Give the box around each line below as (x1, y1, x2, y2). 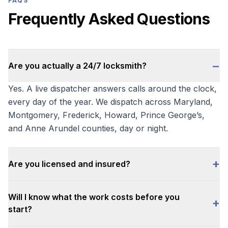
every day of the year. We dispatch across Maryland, (8, 97, 213, 107)
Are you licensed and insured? (8, 159, 130, 169)
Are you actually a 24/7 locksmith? (8, 61, 147, 71)
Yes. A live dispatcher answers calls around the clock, (8, 83, 217, 94)
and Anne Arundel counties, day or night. (8, 123, 168, 133)
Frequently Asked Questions (8, 10, 210, 28)
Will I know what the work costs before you (8, 192, 180, 202)
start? (8, 204, 32, 214)
